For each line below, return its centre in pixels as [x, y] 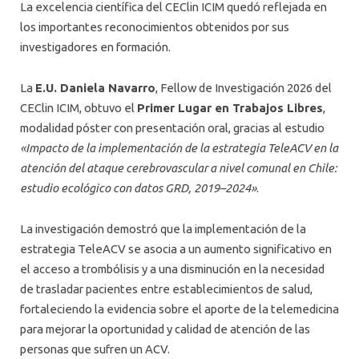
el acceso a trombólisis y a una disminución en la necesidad [172, 269]
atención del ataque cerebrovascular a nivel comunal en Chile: [179, 167]
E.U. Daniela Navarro [95, 87]
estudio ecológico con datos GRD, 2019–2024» [138, 188]
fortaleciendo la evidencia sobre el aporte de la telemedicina [179, 309]
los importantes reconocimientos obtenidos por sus [155, 26]
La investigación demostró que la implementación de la [163, 229]
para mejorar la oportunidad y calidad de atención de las [165, 329]
